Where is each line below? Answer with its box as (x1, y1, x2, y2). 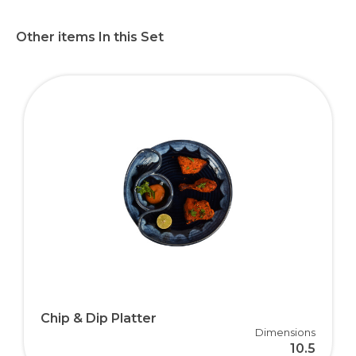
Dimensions (254, 325, 315, 339)
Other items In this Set (16, 29, 164, 44)
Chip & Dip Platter (41, 310, 157, 326)
